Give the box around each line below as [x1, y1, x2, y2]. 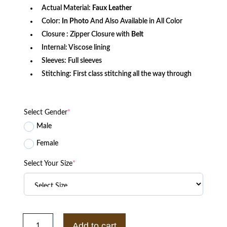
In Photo [61, 17, 89, 25]
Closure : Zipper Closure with [41, 30, 131, 38]
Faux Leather [92, 4, 132, 12]
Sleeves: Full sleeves [41, 57, 102, 64]
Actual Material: [41, 4, 92, 12]
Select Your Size [23, 160, 72, 167]
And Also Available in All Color [88, 17, 182, 25]
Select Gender [23, 108, 67, 116]
